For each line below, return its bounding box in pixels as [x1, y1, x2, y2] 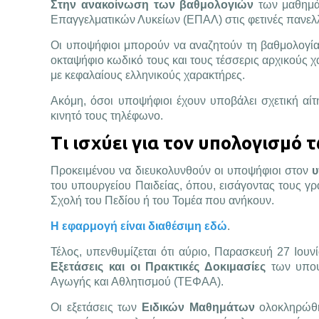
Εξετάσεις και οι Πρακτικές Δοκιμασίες [51, 261, 266, 273]
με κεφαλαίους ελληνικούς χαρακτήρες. [51, 69, 246, 81]
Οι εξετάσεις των [51, 301, 137, 313]
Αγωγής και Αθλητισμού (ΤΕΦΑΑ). [51, 276, 224, 288]
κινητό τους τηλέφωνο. [51, 110, 164, 122]
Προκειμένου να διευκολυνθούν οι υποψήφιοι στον [51, 164, 313, 177]
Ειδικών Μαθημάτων [137, 301, 255, 313]
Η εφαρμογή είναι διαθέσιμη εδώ [51, 220, 228, 232]
